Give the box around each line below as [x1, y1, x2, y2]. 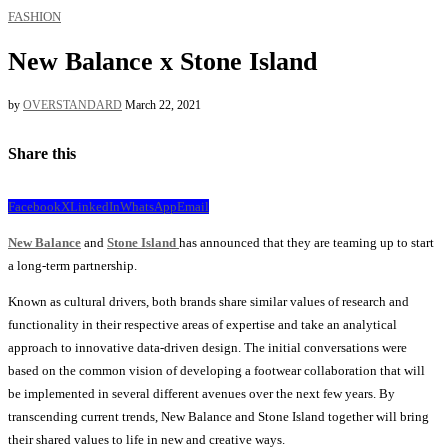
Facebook [8, 198, 61, 214]
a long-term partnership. [8, 257, 137, 273]
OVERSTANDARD [23, 98, 122, 113]
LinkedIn [70, 198, 120, 214]
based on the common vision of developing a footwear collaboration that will [8, 362, 425, 378]
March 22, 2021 [125, 98, 201, 113]
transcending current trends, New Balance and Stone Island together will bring [8, 408, 429, 424]
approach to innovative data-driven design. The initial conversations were [8, 339, 407, 355]
